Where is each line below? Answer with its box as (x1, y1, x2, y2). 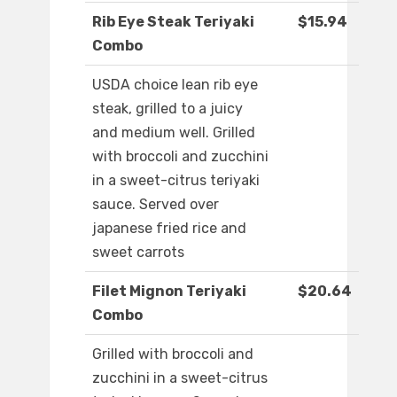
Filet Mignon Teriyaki (92, 283, 246, 300)
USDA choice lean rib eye (92, 76, 258, 94)
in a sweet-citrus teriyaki (92, 172, 260, 190)
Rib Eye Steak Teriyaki (92, 13, 254, 31)
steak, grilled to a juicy (92, 100, 243, 118)
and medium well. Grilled (92, 124, 255, 142)
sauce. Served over (92, 196, 219, 214)
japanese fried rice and (92, 220, 246, 237)
